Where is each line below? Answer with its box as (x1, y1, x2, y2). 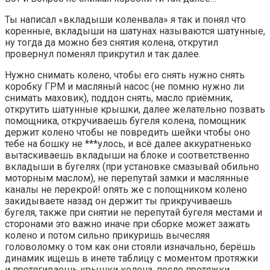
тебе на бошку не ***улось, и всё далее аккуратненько (5, 137, 251, 149)
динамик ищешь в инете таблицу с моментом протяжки (5, 252, 258, 264)
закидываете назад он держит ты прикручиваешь (5, 195, 232, 207)
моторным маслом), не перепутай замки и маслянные (5, 172, 249, 184)
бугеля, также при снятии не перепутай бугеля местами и (5, 206, 262, 218)
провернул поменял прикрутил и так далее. (5, 48, 201, 60)
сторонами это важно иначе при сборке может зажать (5, 218, 250, 230)
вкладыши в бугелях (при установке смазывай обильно (5, 160, 259, 172)
